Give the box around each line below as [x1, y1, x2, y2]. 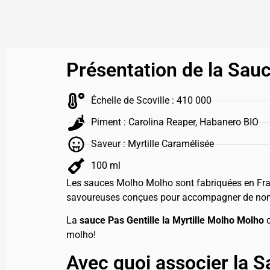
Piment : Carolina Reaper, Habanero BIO [91, 116, 259, 128]
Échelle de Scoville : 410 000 [91, 95, 212, 107]
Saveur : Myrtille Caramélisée [91, 138, 215, 150]
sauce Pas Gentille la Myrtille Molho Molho [79, 215, 264, 227]
